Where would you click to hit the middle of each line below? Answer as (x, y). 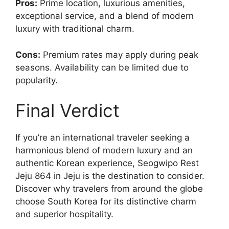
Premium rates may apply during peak (119, 54)
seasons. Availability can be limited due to (102, 67)
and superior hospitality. (64, 214)
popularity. (37, 80)
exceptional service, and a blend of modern (105, 16)
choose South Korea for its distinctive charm (106, 202)
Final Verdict (67, 111)
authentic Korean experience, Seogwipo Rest (107, 163)
